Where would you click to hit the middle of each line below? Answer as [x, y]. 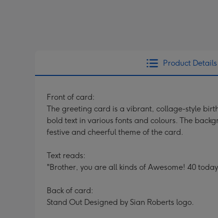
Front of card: [71, 97]
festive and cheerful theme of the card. [115, 132]
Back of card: [70, 191]
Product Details [190, 63]
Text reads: [66, 155]
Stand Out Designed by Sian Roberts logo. [120, 202]
